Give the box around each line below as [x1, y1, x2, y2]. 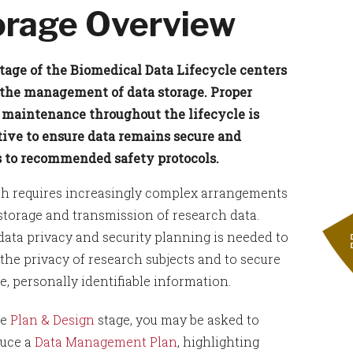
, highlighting [177, 333, 259, 350]
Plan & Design [10, 311, 95, 328]
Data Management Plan [35, 333, 177, 350]
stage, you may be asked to [95, 311, 259, 328]
